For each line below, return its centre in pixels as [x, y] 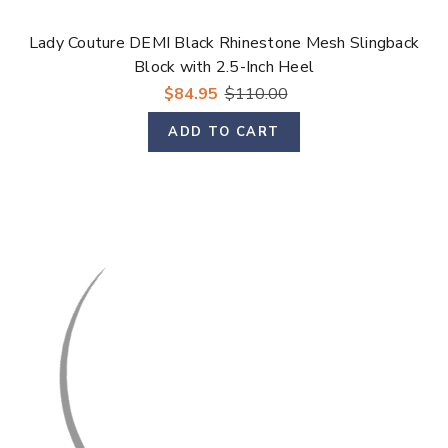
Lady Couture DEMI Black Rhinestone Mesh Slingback [224, 43]
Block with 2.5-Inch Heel [224, 67]
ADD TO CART [224, 132]
